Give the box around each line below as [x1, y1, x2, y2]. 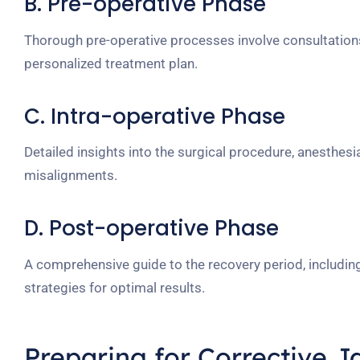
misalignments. [24, 167, 117, 184]
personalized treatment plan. [24, 55, 198, 72]
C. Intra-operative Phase [24, 101, 285, 131]
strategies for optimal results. [24, 280, 205, 297]
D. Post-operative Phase [24, 214, 279, 243]
